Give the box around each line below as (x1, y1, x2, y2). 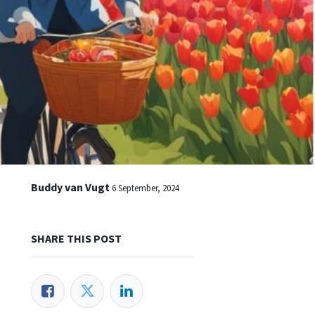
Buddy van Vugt (31, 180, 110, 195)
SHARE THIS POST (31, 231, 122, 246)
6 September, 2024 (112, 182, 179, 194)
